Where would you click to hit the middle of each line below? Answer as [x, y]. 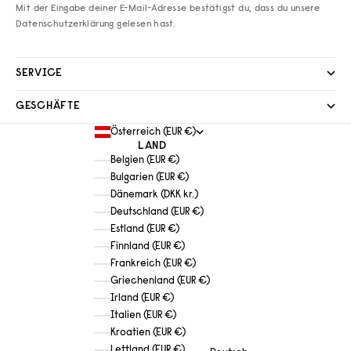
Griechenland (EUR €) [160, 280]
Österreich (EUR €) [153, 132]
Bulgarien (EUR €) [150, 177]
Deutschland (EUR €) [157, 212]
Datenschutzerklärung [65, 24]
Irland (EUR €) [142, 298]
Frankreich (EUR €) [153, 263]
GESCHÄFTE [48, 106]
